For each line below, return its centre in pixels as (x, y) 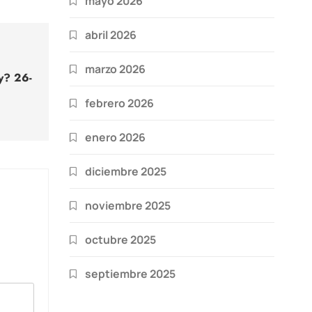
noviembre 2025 (128, 205)
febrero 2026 (119, 103)
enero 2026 (115, 137)
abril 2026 (111, 34)
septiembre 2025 (130, 273)
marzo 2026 (115, 69)
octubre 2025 (120, 239)
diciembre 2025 (126, 171)
